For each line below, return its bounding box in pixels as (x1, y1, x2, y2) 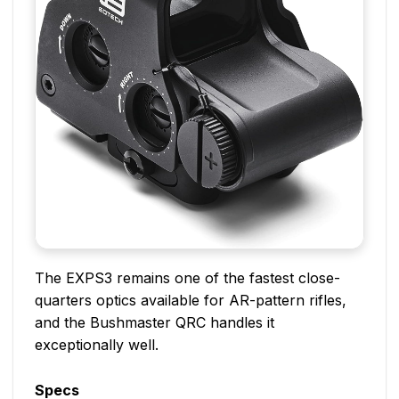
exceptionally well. (35, 336, 159, 354)
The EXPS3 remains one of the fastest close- (35, 269, 340, 288)
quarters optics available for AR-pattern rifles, (35, 291, 346, 310)
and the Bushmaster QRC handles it (35, 313, 274, 332)
